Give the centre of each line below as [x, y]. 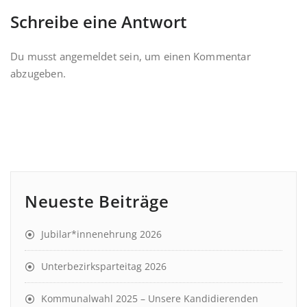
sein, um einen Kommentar [183, 56]
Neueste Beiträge [97, 201]
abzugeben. [38, 73]
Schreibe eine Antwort [99, 22]
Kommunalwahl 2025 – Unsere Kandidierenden [150, 298]
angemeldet [88, 56]
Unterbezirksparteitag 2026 [104, 266]
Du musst [35, 56]
